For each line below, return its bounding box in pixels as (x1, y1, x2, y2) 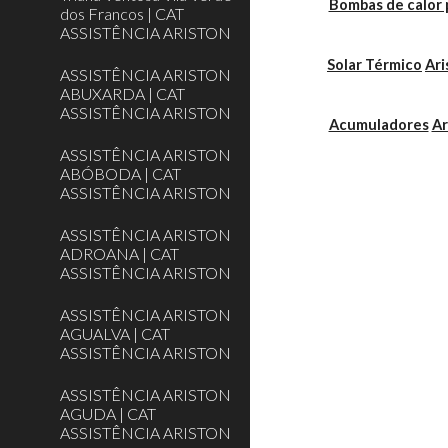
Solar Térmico (327, 56, 422, 73)
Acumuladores (328, 116, 429, 133)
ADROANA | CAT (60, 244, 179, 263)
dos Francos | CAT (60, 4, 184, 23)
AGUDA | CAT (60, 404, 156, 423)
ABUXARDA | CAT (60, 84, 185, 103)
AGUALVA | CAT (60, 324, 170, 343)
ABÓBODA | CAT (60, 164, 181, 183)
